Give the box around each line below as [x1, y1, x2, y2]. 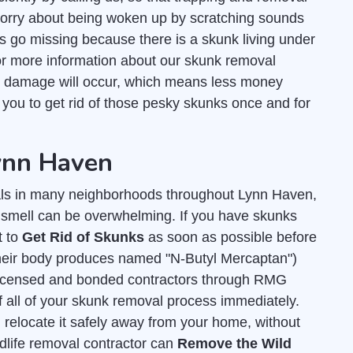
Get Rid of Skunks [22, 229, 144, 245]
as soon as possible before [144, 229, 317, 245]
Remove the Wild [177, 336, 292, 351]
